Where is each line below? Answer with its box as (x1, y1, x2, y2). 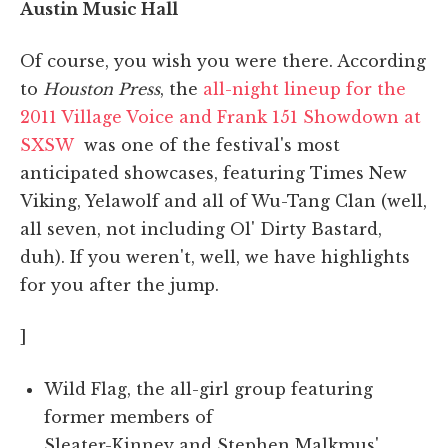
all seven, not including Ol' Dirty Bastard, (20, 219, 382, 240)
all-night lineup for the (203, 79, 406, 100)
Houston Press (43, 79, 160, 100)
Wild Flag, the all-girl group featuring (44, 379, 373, 400)
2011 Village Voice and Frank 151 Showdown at (20, 107, 421, 128)
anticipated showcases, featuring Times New (20, 163, 407, 184)
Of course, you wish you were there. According (20, 51, 426, 72)
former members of (44, 407, 213, 428)
